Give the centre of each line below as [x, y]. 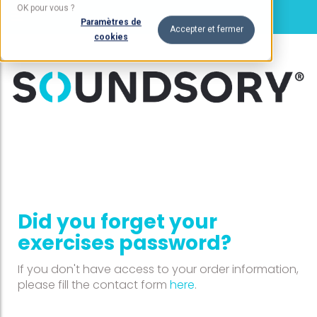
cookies [111, 37]
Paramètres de [111, 22]
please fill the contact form [94, 285]
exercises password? [125, 243]
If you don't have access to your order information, [158, 270]
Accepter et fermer [206, 29]
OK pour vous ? [46, 8]
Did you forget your [117, 222]
